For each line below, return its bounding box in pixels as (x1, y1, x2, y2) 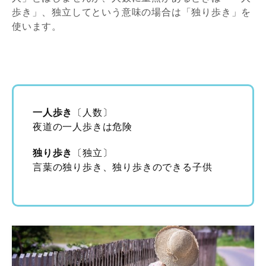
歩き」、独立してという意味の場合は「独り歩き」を (12, 5, 252, 18)
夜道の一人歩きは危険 (33, 119, 132, 133)
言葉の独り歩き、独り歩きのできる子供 (33, 160, 213, 173)
